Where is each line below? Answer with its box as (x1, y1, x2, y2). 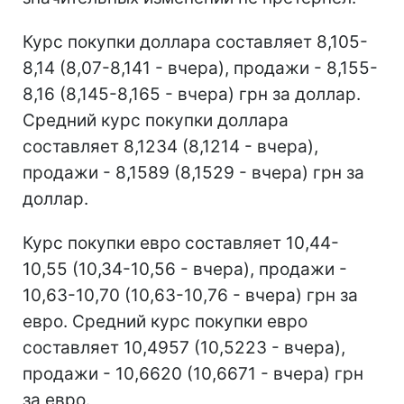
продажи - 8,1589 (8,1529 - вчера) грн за (23, 161, 364, 183)
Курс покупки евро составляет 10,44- (23, 232, 339, 253)
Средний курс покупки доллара (23, 109, 289, 131)
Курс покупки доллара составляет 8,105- (23, 31, 368, 52)
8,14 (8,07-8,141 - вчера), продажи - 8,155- (23, 57, 378, 78)
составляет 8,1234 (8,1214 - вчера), (23, 135, 318, 157)
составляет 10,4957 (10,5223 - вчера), (23, 336, 345, 358)
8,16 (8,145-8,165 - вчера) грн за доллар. (23, 83, 361, 105)
